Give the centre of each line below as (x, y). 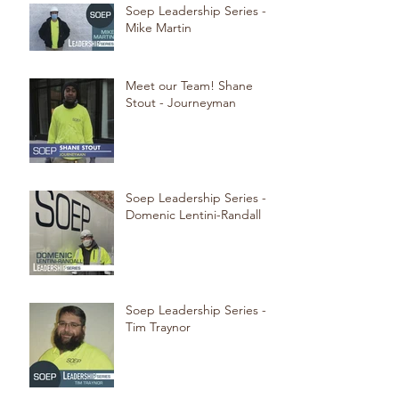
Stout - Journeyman (181, 103)
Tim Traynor (158, 327)
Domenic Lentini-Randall (193, 215)
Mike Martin (159, 28)
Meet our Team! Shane (189, 86)
